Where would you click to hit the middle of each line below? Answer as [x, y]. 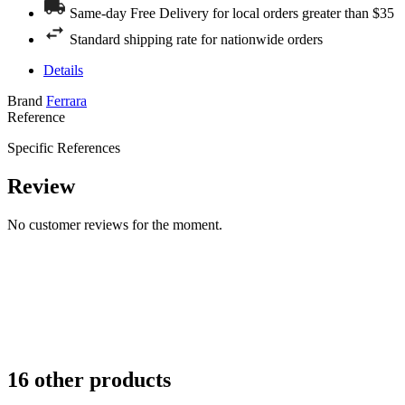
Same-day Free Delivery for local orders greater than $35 [232, 14]
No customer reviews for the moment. [115, 225]
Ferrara [66, 101]
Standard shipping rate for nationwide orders [196, 40]
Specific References [64, 148]
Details [63, 71]
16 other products [92, 380]
